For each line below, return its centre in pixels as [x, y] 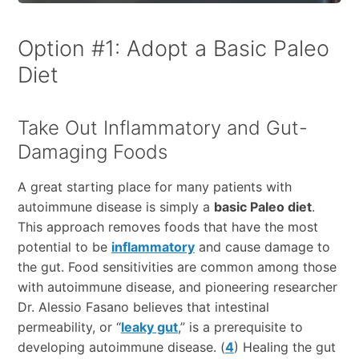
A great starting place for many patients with [154, 186]
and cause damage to [262, 246]
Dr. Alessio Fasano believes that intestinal [143, 307]
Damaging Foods [92, 151]
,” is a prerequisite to [240, 327]
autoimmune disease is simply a [115, 206]
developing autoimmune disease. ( [121, 347]
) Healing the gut [284, 347]
